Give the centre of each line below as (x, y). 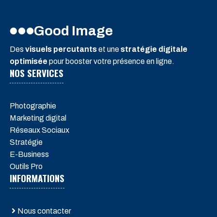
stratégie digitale (154, 49)
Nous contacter (44, 211)
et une (109, 49)
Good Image (74, 31)
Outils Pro (26, 166)
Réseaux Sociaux (39, 130)
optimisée (29, 61)
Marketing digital (38, 118)
